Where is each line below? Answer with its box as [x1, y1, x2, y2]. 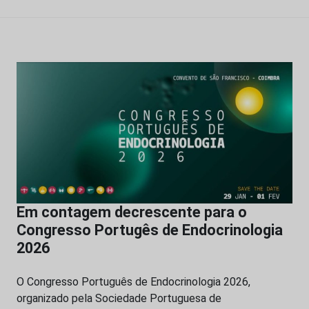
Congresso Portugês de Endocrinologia [17, 221, 283, 239]
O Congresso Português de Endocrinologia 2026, [17, 275, 250, 289]
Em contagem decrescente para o [17, 203, 247, 221]
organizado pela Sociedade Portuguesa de [17, 292, 221, 306]
